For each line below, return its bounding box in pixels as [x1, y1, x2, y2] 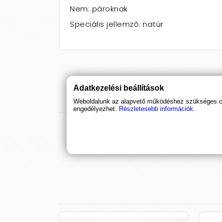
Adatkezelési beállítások [73, 83, 165, 92]
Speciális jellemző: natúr [70, 19, 164, 29]
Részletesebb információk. [119, 105, 196, 112]
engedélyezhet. [73, 105, 117, 112]
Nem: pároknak [70, 3, 128, 14]
